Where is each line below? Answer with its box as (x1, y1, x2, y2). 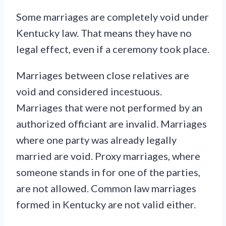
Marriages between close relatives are (16, 69, 189, 81)
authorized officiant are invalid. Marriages (16, 117, 207, 130)
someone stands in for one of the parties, (16, 165, 200, 178)
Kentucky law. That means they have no (16, 26, 192, 39)
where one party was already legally (16, 133, 177, 146)
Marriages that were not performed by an (16, 101, 202, 114)
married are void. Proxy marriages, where (16, 149, 200, 162)
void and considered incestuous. (16, 85, 162, 97)
